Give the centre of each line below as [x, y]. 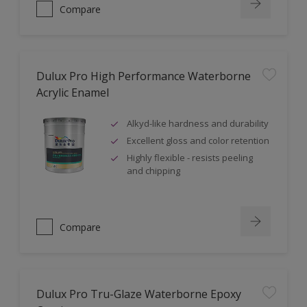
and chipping [153, 171]
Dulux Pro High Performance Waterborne [144, 76]
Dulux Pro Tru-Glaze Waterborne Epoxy [139, 294]
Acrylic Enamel [73, 93]
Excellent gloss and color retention [198, 140]
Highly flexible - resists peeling [190, 158]
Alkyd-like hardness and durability [198, 123]
